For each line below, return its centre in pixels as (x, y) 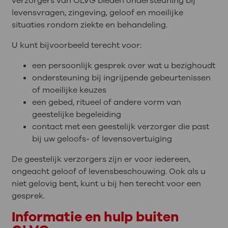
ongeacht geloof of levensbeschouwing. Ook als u (108, 172)
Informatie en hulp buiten (95, 217)
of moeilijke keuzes (69, 90)
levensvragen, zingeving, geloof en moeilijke (97, 13)
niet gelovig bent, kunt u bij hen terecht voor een (106, 184)
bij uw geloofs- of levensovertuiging (102, 139)
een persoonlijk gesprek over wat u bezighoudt (123, 66)
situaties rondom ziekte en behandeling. (89, 25)
